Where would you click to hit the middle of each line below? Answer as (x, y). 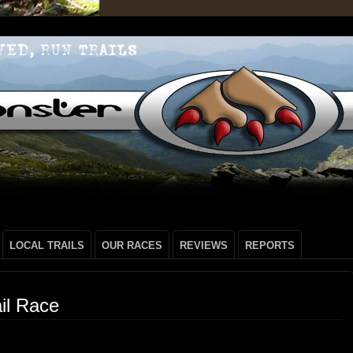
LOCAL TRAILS (47, 245)
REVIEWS (204, 245)
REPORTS (270, 245)
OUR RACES (132, 245)
